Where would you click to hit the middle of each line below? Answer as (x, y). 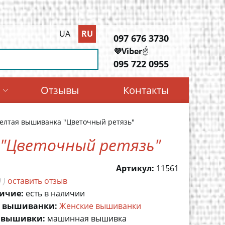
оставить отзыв (37, 181)
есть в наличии (55, 193)
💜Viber (128, 51)
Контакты (146, 90)
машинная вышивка (87, 218)
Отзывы (60, 90)
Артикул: (135, 168)
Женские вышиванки (100, 206)
